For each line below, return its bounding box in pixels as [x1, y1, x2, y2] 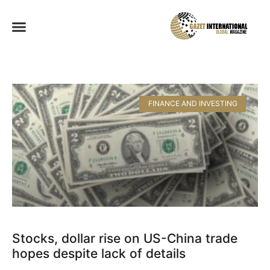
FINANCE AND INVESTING [148, 99, 237, 108]
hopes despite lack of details [12, 246, 186, 262]
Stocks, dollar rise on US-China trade [12, 231, 237, 246]
